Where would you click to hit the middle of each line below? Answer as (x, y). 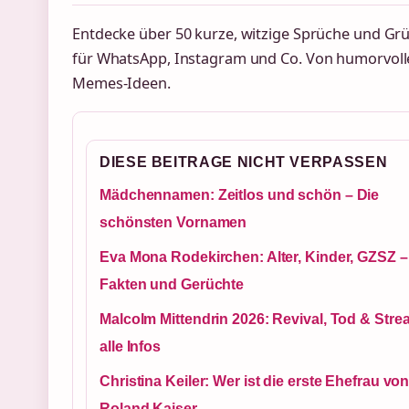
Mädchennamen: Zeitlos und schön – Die (240, 195)
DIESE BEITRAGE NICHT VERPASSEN (244, 163)
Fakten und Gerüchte (172, 285)
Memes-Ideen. (121, 83)
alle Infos (130, 347)
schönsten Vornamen (173, 223)
